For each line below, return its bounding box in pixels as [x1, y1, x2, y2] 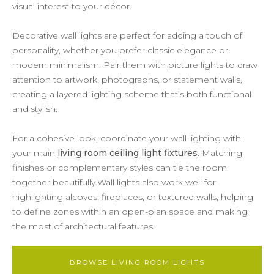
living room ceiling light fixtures [57, 147, 198, 158]
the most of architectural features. [12, 220, 155, 232]
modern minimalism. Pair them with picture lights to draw [12, 59, 257, 70]
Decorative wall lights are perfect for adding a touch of [12, 29, 242, 41]
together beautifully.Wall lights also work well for [12, 176, 216, 188]
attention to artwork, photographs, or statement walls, [12, 73, 242, 85]
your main [12, 147, 57, 158]
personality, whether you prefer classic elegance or [12, 44, 228, 56]
